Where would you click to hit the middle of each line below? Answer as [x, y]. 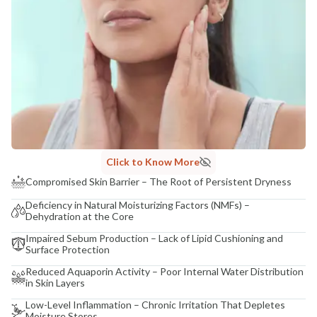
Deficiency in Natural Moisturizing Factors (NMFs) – [138, 204]
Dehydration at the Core [80, 216]
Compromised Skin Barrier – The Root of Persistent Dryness [158, 181]
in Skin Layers [55, 282]
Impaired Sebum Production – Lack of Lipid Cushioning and [154, 238]
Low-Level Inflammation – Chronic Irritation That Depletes [155, 304]
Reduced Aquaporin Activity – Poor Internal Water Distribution [165, 271]
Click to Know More [153, 161]
